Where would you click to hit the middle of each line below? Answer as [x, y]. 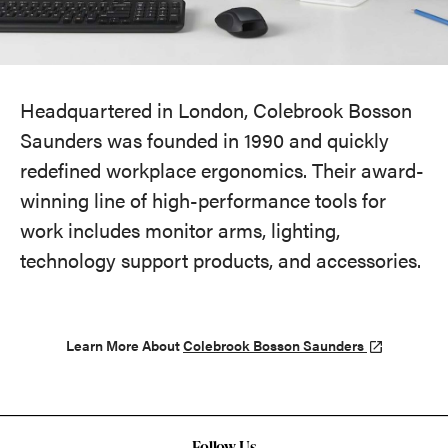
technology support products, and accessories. [220, 259]
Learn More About [124, 345]
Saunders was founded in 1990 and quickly [204, 139]
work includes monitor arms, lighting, [180, 229]
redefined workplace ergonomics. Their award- [222, 169]
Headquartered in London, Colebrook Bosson [216, 109]
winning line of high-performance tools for [203, 199]
